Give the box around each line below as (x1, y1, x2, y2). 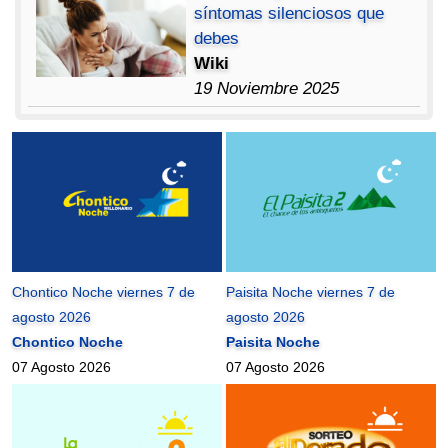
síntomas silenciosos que (194, 3, 385, 23)
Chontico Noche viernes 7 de (12, 283, 196, 300)
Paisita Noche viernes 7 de (226, 283, 396, 300)
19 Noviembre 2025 (194, 78, 340, 98)
